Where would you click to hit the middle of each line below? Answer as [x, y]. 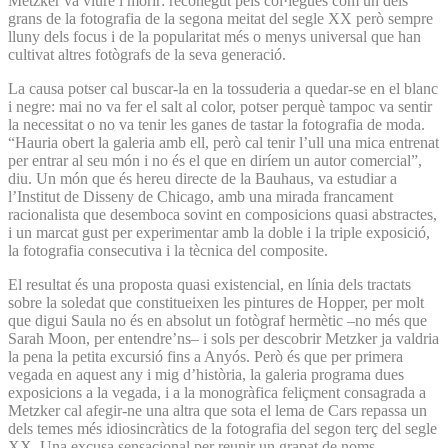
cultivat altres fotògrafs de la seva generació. [147, 54]
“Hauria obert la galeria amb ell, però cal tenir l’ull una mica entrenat [223, 142]
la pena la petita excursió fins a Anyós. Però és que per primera [205, 356]
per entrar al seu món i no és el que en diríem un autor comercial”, [215, 160]
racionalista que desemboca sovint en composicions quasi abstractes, [222, 214]
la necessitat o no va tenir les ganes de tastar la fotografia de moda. [216, 124]
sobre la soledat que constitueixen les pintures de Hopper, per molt [216, 302]
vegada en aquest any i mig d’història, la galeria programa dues [206, 374]
